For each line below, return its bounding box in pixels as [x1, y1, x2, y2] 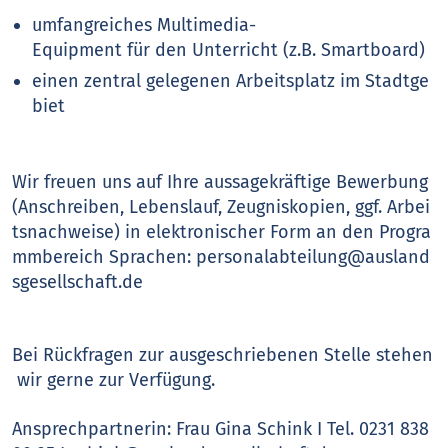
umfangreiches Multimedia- [32, 14, 257, 36]
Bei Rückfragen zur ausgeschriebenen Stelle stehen [12, 344, 434, 366]
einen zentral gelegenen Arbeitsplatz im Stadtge [32, 70, 430, 92]
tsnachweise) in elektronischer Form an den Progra [12, 221, 432, 243]
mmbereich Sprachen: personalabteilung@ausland [12, 246, 431, 268]
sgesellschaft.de [12, 271, 144, 293]
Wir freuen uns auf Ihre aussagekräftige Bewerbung [12, 171, 434, 193]
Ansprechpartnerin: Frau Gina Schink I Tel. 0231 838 [12, 418, 435, 440]
